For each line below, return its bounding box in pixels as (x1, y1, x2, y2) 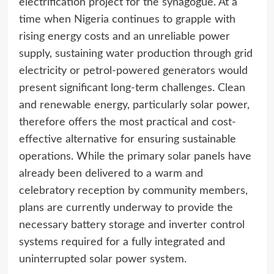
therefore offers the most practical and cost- (18, 116, 236, 128)
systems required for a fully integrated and (18, 236, 225, 248)
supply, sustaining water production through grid (18, 48, 253, 59)
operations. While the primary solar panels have (18, 150, 251, 162)
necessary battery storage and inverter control (18, 219, 245, 231)
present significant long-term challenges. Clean (18, 82, 245, 94)
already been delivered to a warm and (18, 168, 203, 179)
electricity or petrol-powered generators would (18, 65, 248, 76)
